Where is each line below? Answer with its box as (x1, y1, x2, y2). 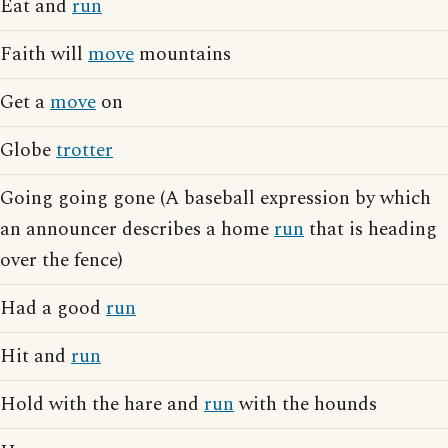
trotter (56, 136, 113, 165)
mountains (134, 40, 231, 69)
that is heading (304, 215, 437, 244)
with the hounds (234, 390, 377, 419)
